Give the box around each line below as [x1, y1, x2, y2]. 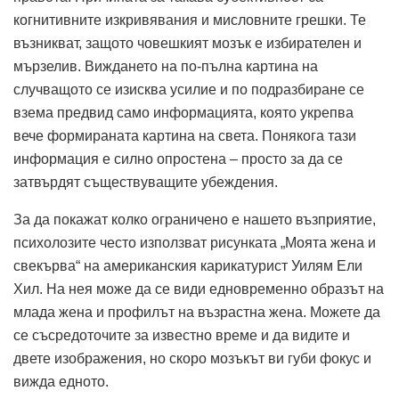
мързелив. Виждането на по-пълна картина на [13, 59, 318, 75]
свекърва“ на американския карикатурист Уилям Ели [13, 258, 362, 274]
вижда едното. [13, 374, 109, 390]
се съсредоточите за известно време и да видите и [13, 328, 350, 344]
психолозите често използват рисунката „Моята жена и [13, 235, 376, 251]
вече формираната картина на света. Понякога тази [13, 128, 356, 144]
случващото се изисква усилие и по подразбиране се [13, 82, 364, 98]
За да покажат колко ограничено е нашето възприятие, [13, 212, 376, 228]
